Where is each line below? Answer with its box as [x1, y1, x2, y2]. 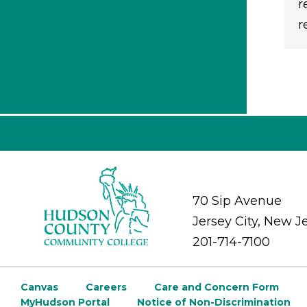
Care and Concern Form [154, 281, 279, 294]
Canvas [21, 281, 58, 294]
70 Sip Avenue [192, 193, 282, 208]
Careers [86, 281, 127, 294]
